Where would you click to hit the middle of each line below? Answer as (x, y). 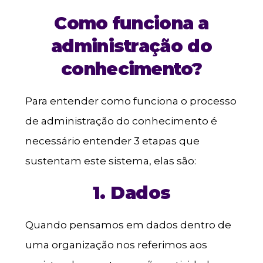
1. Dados (131, 193)
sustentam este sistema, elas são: (110, 161)
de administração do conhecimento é (121, 121)
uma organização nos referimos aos (116, 245)
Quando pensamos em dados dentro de (128, 225)
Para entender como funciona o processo (131, 101)
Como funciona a (131, 23)
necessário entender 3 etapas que (112, 141)
